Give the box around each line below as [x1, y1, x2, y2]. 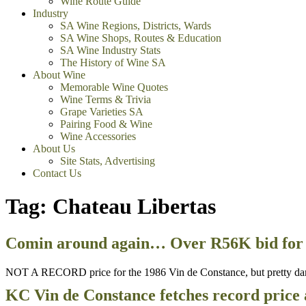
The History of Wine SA [60, 57, 166, 68]
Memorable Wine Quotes [60, 81, 168, 93]
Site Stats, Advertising [60, 155, 155, 167]
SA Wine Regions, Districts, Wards [60, 20, 211, 31]
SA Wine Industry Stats [60, 44, 161, 56]
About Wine [33, 69, 85, 81]
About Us [33, 143, 75, 154]
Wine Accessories [60, 130, 136, 142]
